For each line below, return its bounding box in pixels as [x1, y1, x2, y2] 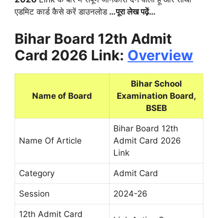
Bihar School [130, 78, 182, 89]
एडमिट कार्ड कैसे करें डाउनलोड [15, 7, 107, 17]
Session [19, 188, 50, 199]
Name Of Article [19, 135, 82, 145]
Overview [127, 46, 193, 64]
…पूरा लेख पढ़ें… [107, 7, 156, 17]
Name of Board [32, 91, 92, 101]
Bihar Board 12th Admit [15, 30, 172, 47]
